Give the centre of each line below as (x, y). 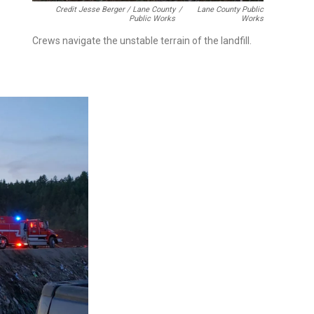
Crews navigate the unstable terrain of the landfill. (142, 40)
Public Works (152, 18)
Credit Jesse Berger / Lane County (116, 9)
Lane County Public (230, 9)
